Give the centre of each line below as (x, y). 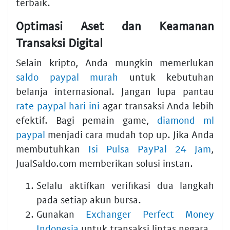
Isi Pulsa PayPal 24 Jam (150, 148)
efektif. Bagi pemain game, (87, 120)
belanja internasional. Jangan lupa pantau (115, 91)
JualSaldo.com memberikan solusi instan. (104, 163)
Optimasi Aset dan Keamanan (115, 26)
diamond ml (186, 120)
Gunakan (61, 214)
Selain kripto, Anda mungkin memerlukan (115, 62)
